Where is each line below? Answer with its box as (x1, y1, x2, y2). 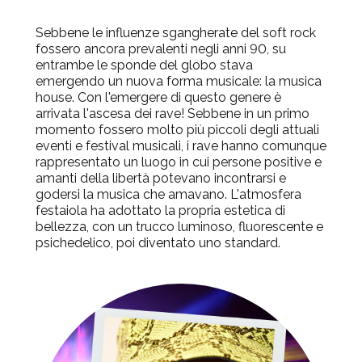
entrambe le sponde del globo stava (36, 57, 253, 74)
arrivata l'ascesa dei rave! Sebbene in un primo (36, 106, 309, 122)
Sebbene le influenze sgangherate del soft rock (36, 25, 316, 41)
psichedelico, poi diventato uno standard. (36, 235, 280, 251)
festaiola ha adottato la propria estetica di (36, 203, 285, 219)
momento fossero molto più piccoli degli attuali (36, 122, 319, 138)
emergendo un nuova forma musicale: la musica (36, 74, 322, 90)
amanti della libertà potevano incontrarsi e (36, 170, 286, 187)
